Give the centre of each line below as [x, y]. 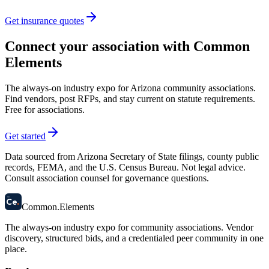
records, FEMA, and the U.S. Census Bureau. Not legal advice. [125, 167]
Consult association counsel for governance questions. [107, 178]
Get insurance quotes [44, 20]
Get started [25, 136]
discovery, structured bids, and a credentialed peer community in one [134, 238]
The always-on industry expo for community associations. [114, 227]
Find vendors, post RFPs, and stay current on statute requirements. [130, 98]
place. [16, 249]
